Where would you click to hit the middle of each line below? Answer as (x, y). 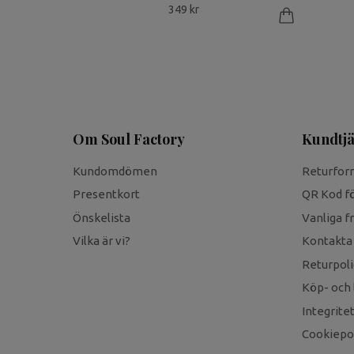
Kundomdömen (115, 171)
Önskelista (102, 217)
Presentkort (106, 194)
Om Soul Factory (129, 139)
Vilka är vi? (102, 241)
